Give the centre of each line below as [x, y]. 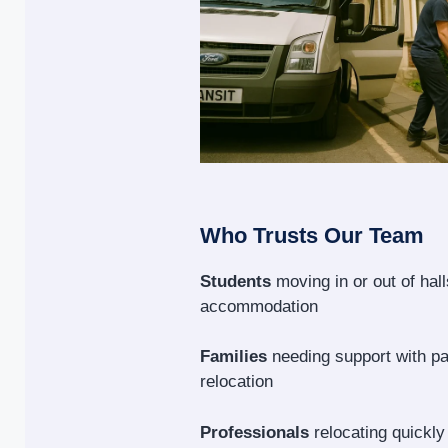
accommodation [259, 306]
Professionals [254, 432]
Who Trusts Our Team [312, 235]
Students [235, 281]
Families [233, 357]
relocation [236, 382]
